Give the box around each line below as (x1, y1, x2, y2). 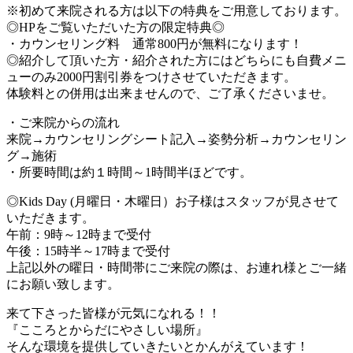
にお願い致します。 (6, 277, 120, 291)
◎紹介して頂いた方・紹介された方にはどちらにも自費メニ (6, 53, 347, 67)
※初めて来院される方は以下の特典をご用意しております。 (6, 3, 347, 17)
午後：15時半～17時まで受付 (6, 243, 170, 258)
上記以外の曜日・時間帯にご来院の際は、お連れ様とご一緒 (6, 260, 347, 274)
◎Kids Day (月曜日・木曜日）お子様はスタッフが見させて (6, 194, 339, 208)
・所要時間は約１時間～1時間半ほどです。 (6, 165, 252, 179)
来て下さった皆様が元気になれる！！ (6, 306, 221, 320)
